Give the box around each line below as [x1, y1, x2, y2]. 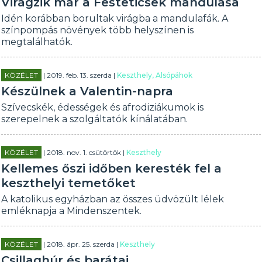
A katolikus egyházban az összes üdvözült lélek [1, 194, 225, 205]
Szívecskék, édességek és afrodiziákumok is [1, 102, 204, 113]
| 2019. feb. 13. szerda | [42, 71, 118, 80]
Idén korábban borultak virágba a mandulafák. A [1, 13, 229, 24]
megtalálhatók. [1, 36, 73, 47]
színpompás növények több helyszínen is [1, 25, 194, 36]
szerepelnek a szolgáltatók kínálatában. [1, 113, 188, 125]
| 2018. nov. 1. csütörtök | [42, 148, 127, 157]
